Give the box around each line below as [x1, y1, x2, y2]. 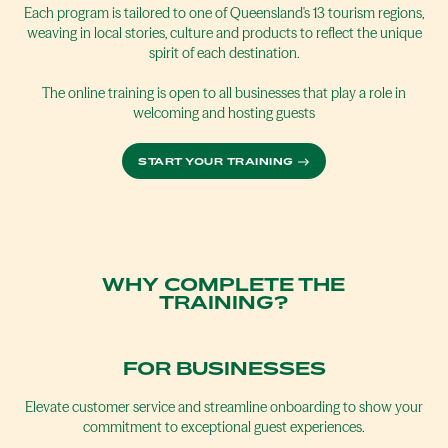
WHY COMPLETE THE [102, 273, 346, 295]
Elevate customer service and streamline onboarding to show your [25, 398, 423, 416]
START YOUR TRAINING [138, 155, 294, 167]
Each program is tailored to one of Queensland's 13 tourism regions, [24, 4, 424, 22]
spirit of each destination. [148, 44, 300, 62]
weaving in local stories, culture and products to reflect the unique [26, 24, 422, 42]
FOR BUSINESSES [122, 357, 326, 379]
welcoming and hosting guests [133, 104, 315, 122]
